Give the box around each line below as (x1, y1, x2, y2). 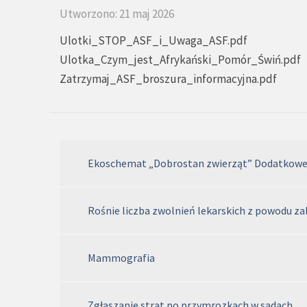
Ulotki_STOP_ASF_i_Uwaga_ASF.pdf (60, 33, 247, 49)
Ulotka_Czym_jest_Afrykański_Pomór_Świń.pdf (60, 52, 301, 68)
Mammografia (88, 251, 155, 265)
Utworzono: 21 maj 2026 (60, 6, 174, 22)
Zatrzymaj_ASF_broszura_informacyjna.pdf (60, 71, 277, 87)
